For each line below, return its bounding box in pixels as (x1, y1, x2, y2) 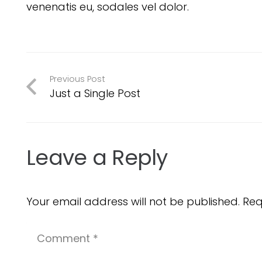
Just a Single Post (49, 86, 140, 101)
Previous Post (49, 73, 105, 85)
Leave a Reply (26, 143, 173, 173)
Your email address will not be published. (26, 194, 240, 209)
